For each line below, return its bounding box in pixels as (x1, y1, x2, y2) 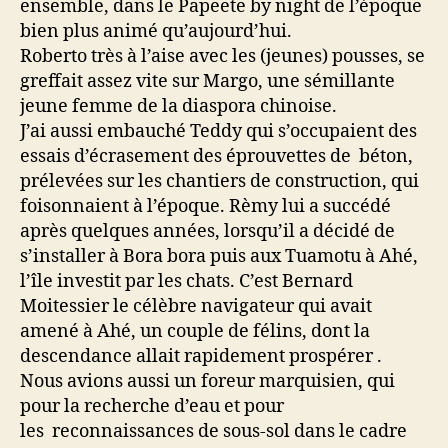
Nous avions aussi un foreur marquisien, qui (20, 370, 395, 393)
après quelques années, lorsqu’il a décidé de (20, 220, 395, 243)
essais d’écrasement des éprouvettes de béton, (20, 145, 413, 168)
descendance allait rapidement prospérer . (20, 345, 382, 368)
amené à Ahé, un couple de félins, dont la (20, 320, 370, 343)
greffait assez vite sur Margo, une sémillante (20, 70, 395, 93)
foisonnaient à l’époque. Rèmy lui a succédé (20, 195, 391, 218)
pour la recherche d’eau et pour (20, 395, 284, 418)
